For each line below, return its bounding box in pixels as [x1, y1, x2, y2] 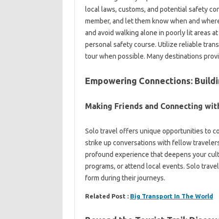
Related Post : [85, 192, 130, 199]
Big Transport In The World [130, 192, 213, 199]
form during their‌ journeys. [85, 174, 165, 182]
